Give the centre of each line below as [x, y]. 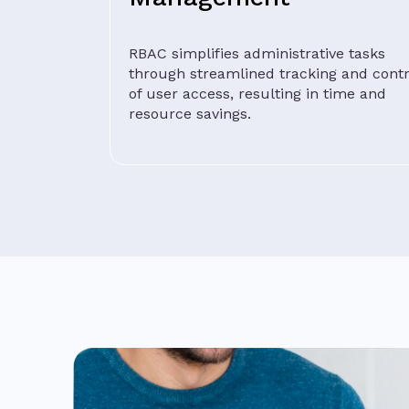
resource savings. [190, 113]
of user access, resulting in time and [257, 93]
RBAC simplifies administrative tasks [257, 53]
